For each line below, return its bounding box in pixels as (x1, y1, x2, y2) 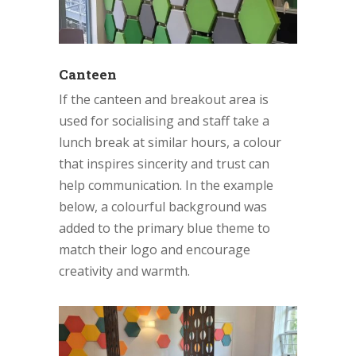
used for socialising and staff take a (59, 111, 269, 130)
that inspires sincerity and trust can (59, 154, 269, 172)
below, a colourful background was (59, 197, 267, 215)
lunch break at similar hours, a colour (59, 133, 281, 151)
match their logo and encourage (59, 240, 250, 258)
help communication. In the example (59, 176, 273, 194)
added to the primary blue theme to (59, 219, 270, 237)
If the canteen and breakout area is (59, 90, 269, 108)
